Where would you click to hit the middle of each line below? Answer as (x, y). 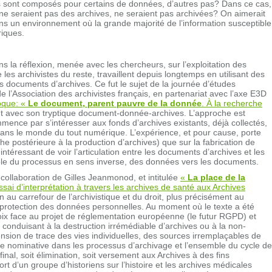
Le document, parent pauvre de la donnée (115, 103)
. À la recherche (232, 103)
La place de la (216, 177)
